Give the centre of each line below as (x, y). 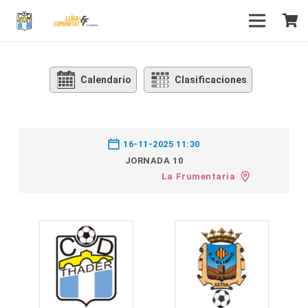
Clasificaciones (210, 80)
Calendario (106, 80)
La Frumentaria (198, 177)
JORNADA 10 (154, 161)
